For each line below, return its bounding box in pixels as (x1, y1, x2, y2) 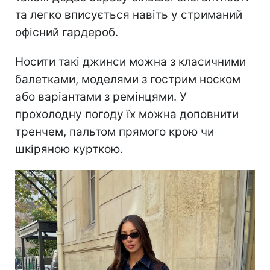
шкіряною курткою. (15, 142, 123, 156)
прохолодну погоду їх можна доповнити (15, 107, 239, 121)
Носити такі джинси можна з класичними (15, 54, 246, 69)
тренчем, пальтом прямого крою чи (15, 124, 214, 139)
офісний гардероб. (15, 25, 118, 39)
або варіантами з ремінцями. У (15, 89, 187, 104)
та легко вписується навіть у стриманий (15, 7, 242, 22)
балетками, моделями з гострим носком (15, 72, 240, 86)
